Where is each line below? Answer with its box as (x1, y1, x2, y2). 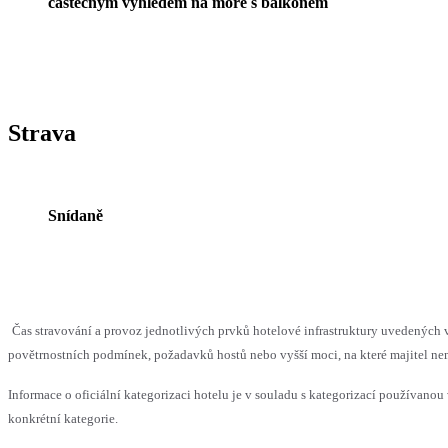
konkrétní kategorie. (8, 410, 118, 426)
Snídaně (48, 206, 103, 224)
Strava (8, 119, 76, 146)
